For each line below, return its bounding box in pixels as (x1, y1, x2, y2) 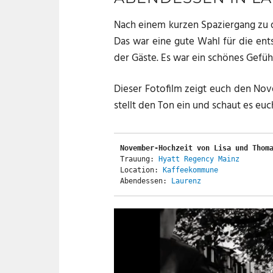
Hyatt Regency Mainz (158, 155, 239, 164)
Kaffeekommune (163, 166, 218, 175)
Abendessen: (120, 177, 171, 186)
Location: (120, 166, 163, 175)
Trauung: (120, 155, 158, 164)
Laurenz (171, 177, 201, 186)
